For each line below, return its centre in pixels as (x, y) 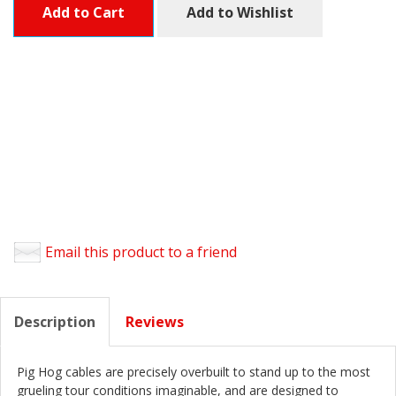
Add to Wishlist (240, 12)
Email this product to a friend (141, 251)
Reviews (155, 321)
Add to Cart (84, 12)
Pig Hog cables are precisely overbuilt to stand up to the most (194, 371)
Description (55, 321)
